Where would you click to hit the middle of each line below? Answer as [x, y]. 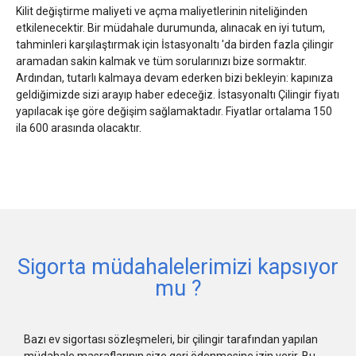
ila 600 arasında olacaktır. [79, 128]
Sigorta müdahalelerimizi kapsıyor [178, 267]
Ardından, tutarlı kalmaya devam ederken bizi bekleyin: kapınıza [174, 77]
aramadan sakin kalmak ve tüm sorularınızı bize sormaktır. [161, 61]
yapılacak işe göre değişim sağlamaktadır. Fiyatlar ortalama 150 [174, 111]
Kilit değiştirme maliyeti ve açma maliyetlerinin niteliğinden [162, 11]
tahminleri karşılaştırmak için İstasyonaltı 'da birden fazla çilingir [175, 44]
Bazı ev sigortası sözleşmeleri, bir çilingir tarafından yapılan [171, 339]
